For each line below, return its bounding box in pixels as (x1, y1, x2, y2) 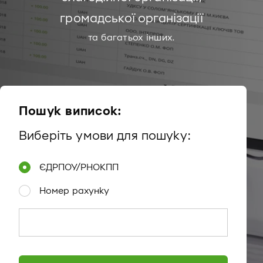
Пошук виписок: (19, 104, 122, 119)
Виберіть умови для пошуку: (19, 129, 191, 143)
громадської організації (60, 12, 203, 26)
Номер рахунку (39, 186, 109, 196)
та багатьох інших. (87, 32, 176, 43)
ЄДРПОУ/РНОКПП (39, 162, 119, 173)
